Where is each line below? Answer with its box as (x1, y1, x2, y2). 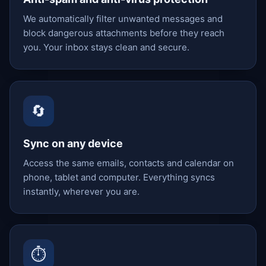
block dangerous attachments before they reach (23, 27, 225, 39)
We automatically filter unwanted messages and (23, 13, 223, 25)
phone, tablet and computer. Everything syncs (23, 171, 216, 183)
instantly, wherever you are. (23, 185, 140, 197)
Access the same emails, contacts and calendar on (23, 157, 235, 169)
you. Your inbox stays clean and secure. (23, 42, 190, 53)
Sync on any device (23, 137, 123, 150)
